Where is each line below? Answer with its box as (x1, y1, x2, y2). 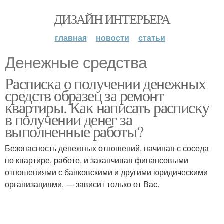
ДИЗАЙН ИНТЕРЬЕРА (53, 10, 170, 27)
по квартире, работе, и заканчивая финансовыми (5, 154, 188, 166)
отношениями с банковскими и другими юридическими (5, 166, 208, 178)
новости (95, 32, 129, 43)
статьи (138, 32, 165, 43)
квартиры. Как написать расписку (5, 96, 209, 118)
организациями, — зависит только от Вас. (5, 178, 159, 190)
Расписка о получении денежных (5, 72, 206, 94)
